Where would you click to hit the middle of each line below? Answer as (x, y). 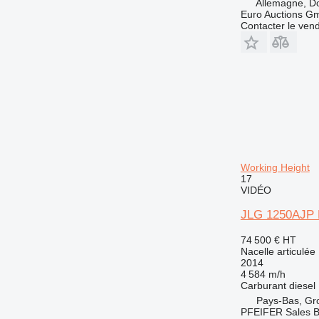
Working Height (275, 167)
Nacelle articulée (278, 251)
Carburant (263, 285)
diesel (302, 285)
